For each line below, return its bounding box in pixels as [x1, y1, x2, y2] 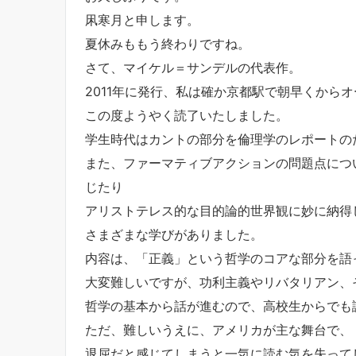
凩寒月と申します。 [85, 11, 199, 28]
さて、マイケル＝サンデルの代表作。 [85, 59, 301, 75]
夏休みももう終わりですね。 [85, 35, 250, 52]
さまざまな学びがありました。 [85, 226, 263, 242]
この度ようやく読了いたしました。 [85, 106, 288, 123]
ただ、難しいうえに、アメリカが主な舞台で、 [85, 321, 352, 338]
